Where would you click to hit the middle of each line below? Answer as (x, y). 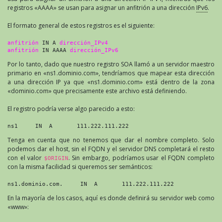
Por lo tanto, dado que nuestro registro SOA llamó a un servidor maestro (111, 64)
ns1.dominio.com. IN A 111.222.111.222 (91, 184)
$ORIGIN (56, 158)
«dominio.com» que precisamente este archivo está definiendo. (97, 91)
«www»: (18, 207)
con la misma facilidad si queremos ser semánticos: (80, 166)
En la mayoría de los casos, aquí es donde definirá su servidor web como (111, 198)
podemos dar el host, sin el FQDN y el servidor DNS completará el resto (111, 149)
